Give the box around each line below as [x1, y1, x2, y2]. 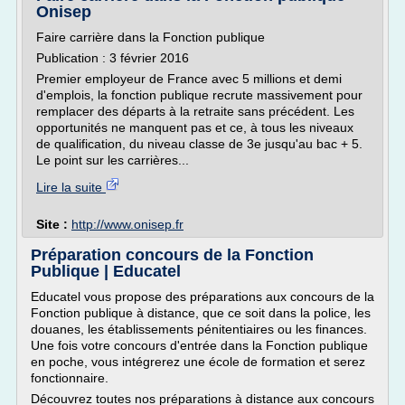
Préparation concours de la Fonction [31, 246, 314, 264]
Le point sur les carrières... [36, 153, 189, 167]
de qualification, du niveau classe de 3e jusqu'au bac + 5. [36, 137, 363, 151]
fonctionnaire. [31, 371, 108, 385]
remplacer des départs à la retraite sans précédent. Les [36, 104, 354, 118]
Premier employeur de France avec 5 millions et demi [36, 71, 342, 86]
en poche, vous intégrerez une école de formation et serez [31, 354, 365, 369]
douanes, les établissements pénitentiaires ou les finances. [31, 322, 367, 336]
